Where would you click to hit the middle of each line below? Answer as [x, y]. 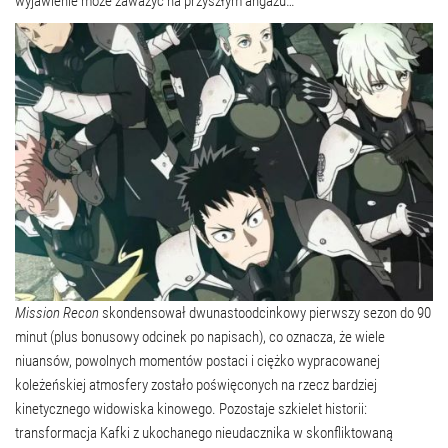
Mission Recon [57, 312]
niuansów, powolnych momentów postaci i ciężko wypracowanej [197, 360]
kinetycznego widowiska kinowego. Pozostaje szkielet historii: [191, 408]
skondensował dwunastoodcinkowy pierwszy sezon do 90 [265, 312]
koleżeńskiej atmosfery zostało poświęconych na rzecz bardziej [196, 384]
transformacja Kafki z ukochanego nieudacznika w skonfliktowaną [204, 432]
